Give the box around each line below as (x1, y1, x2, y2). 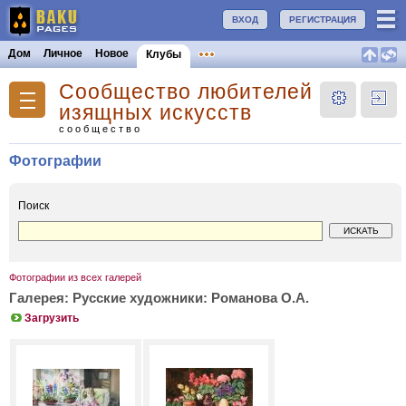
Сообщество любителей (59, 80, 313, 103)
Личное (43, 47, 82, 60)
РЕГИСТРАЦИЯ (289, 14, 356, 24)
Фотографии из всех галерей (9, 272, 141, 283)
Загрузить (24, 312, 79, 324)
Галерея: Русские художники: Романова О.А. (9, 290, 309, 305)
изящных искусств (59, 101, 252, 124)
